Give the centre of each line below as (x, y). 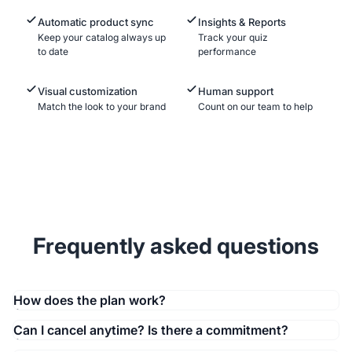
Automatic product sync (96, 22)
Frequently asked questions (176, 246)
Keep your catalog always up (102, 38)
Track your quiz (233, 38)
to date (53, 52)
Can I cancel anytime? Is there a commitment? (151, 330)
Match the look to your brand (102, 107)
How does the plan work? (90, 301)
